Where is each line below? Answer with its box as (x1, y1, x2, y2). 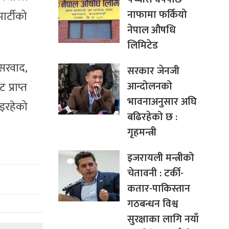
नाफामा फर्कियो (127, 6, 187, 24)
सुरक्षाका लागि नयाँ (127, 210, 199, 228)
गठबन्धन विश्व (127, 195, 178, 213)
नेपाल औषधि (127, 21, 176, 39)
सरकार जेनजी (127, 62, 179, 80)
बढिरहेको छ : (127, 108, 177, 126)
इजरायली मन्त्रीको (127, 149, 194, 167)
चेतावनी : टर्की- (127, 164, 184, 182)
